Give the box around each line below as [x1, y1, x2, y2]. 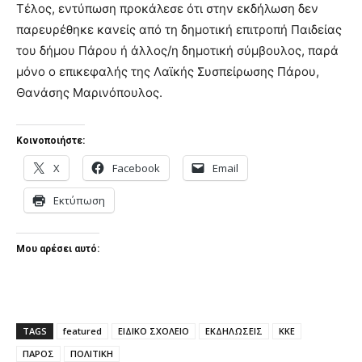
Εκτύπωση [53, 193, 105, 208]
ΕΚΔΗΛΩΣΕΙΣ [205, 325, 263, 338]
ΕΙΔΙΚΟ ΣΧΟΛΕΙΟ [118, 325, 189, 338]
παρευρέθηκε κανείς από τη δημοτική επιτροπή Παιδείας [16, 22, 342, 38]
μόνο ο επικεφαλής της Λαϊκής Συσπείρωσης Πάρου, [16, 64, 319, 80]
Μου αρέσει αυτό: [16, 243, 99, 255]
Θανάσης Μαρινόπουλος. [16, 85, 162, 101]
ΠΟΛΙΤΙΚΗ [70, 347, 113, 360]
